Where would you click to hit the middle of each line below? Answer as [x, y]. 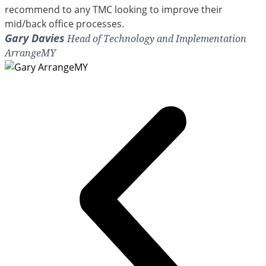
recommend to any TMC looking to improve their [114, 9]
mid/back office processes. [64, 23]
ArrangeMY [30, 53]
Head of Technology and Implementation [156, 38]
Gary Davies [35, 38]
